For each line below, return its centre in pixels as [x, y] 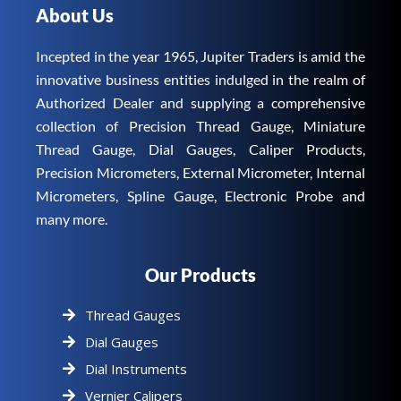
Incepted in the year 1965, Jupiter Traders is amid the [200, 55]
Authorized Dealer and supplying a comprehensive [200, 102]
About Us [75, 15]
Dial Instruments [136, 368]
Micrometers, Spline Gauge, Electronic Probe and [200, 195]
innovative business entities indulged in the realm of [200, 79]
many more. [72, 218]
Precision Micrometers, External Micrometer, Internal [200, 172]
